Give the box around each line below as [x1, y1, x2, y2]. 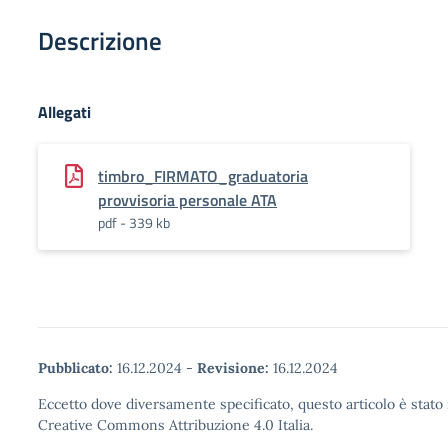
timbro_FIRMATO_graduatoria [98, 164, 308, 188]
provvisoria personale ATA [98, 188, 277, 212]
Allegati [38, 100, 91, 124]
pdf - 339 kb [98, 212, 170, 233]
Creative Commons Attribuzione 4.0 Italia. [38, 416, 313, 434]
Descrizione [38, 22, 162, 60]
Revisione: [197, 359, 269, 377]
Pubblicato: [38, 359, 113, 377]
